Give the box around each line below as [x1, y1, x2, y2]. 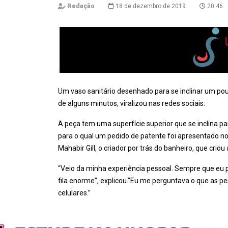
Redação [67, 3, 95, 10]
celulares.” [58, 189, 91, 197]
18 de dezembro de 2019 [114, 3, 186, 10]
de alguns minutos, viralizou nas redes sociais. [58, 99, 205, 107]
